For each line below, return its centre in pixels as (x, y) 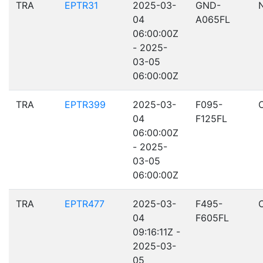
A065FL (213, 19)
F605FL (212, 218)
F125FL (211, 119)
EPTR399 (85, 104)
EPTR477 (85, 204)
